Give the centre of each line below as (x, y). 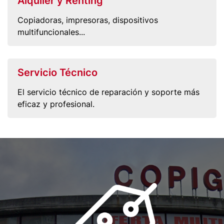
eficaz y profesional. (56, 104)
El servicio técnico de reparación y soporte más (108, 92)
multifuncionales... (51, 32)
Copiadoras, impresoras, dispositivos (88, 20)
